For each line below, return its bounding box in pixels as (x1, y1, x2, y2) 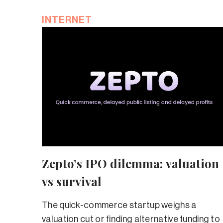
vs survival (42, 173, 102, 189)
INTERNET (42, 14, 92, 24)
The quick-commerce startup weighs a (42, 200, 197, 210)
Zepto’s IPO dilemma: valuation (42, 155, 219, 171)
